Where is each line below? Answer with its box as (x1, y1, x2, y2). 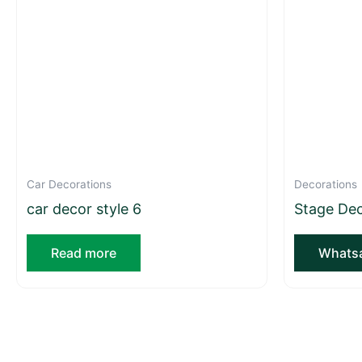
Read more (51, 244, 116, 261)
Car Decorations (27, 178, 112, 192)
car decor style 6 (27, 200, 141, 217)
